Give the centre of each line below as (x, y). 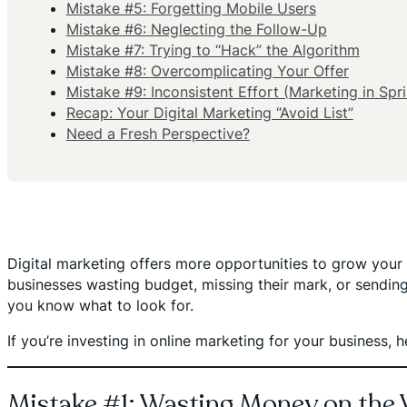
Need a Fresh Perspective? (158, 134)
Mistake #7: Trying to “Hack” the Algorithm (213, 50)
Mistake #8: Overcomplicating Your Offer (207, 71)
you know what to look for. (100, 305)
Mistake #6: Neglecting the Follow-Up (196, 30)
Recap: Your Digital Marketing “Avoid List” (209, 113)
